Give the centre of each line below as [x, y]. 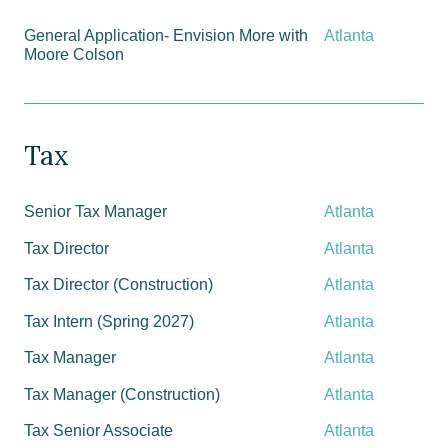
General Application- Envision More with [166, 36]
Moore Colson [74, 55]
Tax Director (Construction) [118, 285]
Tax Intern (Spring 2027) [109, 321]
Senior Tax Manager [95, 211]
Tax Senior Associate [98, 431]
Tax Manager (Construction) [122, 394]
